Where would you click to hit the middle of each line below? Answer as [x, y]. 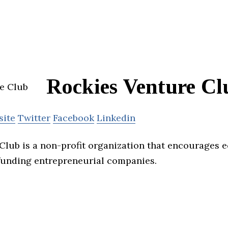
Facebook [74, 118]
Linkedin [116, 118]
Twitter [34, 118]
